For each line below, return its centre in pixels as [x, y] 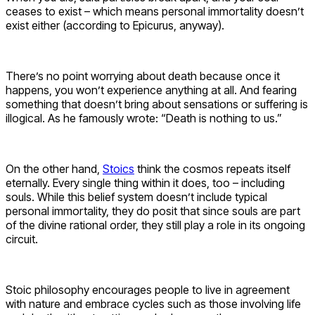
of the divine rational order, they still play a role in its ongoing [155, 225]
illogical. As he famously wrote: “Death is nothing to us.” [144, 118]
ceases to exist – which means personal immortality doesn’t [155, 11]
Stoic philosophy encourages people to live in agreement [148, 289]
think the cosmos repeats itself [212, 168]
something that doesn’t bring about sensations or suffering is [157, 104]
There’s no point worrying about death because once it [143, 76]
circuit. [22, 239]
